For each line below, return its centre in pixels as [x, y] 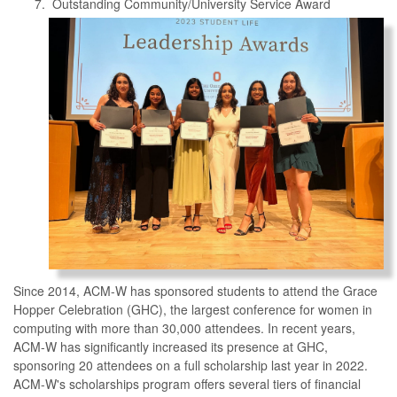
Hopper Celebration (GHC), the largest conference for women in [193, 309]
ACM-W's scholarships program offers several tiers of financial [187, 383]
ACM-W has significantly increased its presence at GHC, [171, 346]
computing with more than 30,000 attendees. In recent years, [184, 327]
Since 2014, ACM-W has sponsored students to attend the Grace [195, 290]
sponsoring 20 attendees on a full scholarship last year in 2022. [191, 365]
